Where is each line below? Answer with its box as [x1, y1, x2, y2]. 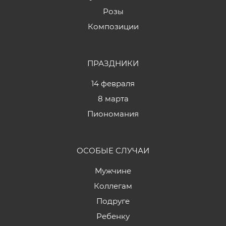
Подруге [96, 196, 130, 206]
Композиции [87, 22, 139, 31]
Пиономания [87, 109, 139, 119]
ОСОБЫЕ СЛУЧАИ [77, 146, 149, 155]
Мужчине [95, 166, 131, 176]
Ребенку [96, 211, 130, 221]
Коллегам [94, 181, 132, 191]
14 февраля [91, 79, 135, 88]
